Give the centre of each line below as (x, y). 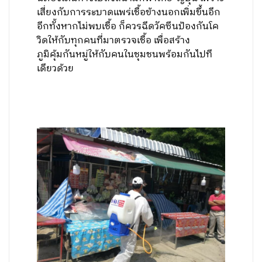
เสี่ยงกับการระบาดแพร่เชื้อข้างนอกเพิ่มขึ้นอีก (129, 13)
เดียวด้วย (56, 69)
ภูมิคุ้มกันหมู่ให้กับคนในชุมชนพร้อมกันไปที (125, 55)
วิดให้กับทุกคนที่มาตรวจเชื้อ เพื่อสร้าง (114, 41)
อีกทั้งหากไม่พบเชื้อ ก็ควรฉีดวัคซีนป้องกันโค (128, 27)
